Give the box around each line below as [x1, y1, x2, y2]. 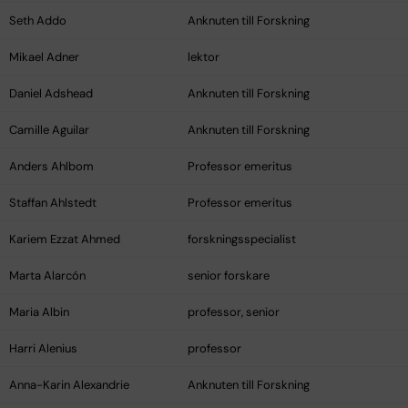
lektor [188, 49, 219, 66]
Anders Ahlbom [9, 158, 94, 175]
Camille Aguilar [9, 122, 89, 138]
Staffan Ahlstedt [9, 195, 97, 211]
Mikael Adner [9, 49, 79, 66]
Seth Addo [9, 13, 66, 29]
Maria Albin [9, 304, 69, 321]
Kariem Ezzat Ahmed [9, 231, 120, 248]
